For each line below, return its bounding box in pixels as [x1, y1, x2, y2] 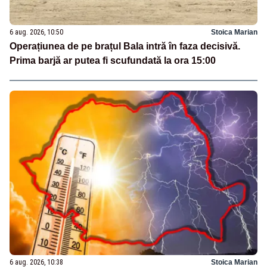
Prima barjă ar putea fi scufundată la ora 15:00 [10, 55, 216, 66]
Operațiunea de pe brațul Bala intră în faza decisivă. [10, 41, 240, 51]
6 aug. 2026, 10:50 [10, 27, 63, 36]
